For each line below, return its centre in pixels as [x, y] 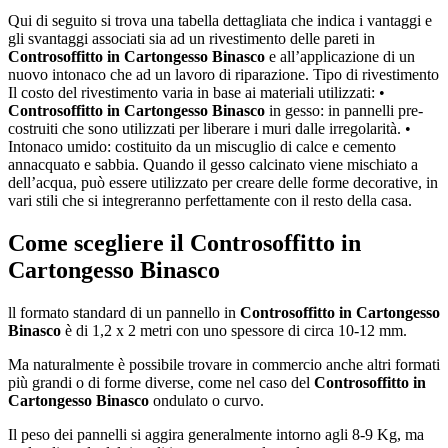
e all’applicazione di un [340, 56]
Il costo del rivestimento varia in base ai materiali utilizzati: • [196, 92]
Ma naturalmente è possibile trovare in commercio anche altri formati [224, 364]
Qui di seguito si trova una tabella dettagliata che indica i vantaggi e [220, 20]
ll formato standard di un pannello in [124, 312]
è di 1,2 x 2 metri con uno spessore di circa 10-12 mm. [234, 330]
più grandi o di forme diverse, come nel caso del [161, 382]
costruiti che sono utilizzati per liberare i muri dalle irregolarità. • [209, 128]
